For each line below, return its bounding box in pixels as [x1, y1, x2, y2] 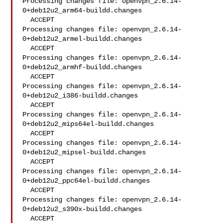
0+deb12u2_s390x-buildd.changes [22, 205, 142, 213]
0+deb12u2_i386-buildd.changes [22, 92, 138, 100]
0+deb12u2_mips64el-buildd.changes [22, 120, 154, 128]
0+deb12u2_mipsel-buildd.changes [22, 148, 146, 156]
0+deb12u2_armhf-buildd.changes [22, 63, 142, 71]
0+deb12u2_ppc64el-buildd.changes [22, 177, 150, 185]
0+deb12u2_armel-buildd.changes [22, 35, 142, 43]
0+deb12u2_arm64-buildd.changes [22, 6, 142, 14]
